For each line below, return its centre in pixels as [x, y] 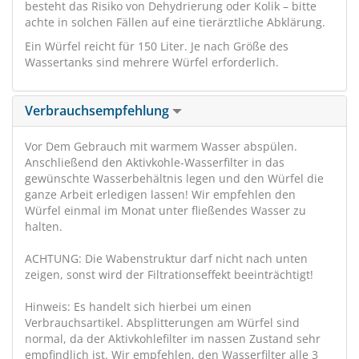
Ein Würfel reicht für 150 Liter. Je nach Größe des [157, 46]
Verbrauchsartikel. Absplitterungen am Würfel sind [162, 323]
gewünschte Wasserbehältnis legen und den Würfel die [174, 178]
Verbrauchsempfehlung [99, 111]
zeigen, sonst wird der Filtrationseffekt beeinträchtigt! [169, 274]
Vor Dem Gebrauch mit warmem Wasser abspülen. [161, 146]
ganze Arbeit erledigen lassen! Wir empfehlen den [160, 194]
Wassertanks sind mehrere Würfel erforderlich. [152, 62]
